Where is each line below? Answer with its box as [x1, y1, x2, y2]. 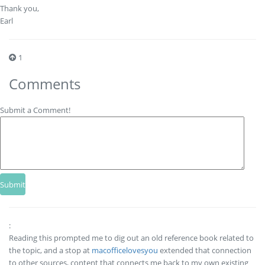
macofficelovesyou [92, 244, 158, 256]
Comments [9, 73, 80, 93]
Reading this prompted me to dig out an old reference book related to [9, 232, 254, 243]
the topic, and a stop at [9, 244, 92, 256]
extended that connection [158, 244, 251, 256]
